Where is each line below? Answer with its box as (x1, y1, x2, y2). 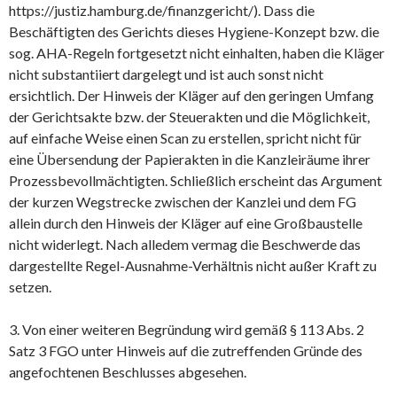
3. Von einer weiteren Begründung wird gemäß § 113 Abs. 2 (9, 320, 364, 338)
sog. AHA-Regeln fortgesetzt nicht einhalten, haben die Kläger (9, 43, 385, 61)
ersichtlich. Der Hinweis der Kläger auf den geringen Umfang (9, 86, 374, 104)
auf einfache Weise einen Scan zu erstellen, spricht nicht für (9, 128, 362, 146)
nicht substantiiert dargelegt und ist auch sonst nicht (9, 65, 323, 82)
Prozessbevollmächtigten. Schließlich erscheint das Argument (9, 171, 382, 189)
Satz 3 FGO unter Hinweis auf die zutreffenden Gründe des (9, 341, 362, 359)
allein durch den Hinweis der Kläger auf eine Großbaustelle (9, 214, 362, 231)
